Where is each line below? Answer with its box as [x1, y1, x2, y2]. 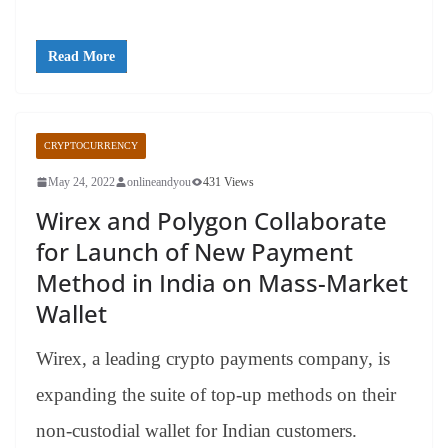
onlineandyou [127, 174, 191, 189]
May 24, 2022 [48, 174, 115, 189]
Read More [48, 48, 115, 64]
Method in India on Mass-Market [36, 265, 408, 299]
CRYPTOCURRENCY [44, 139, 138, 151]
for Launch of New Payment [36, 234, 353, 268]
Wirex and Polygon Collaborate [36, 203, 387, 237]
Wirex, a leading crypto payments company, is [36, 347, 390, 369]
